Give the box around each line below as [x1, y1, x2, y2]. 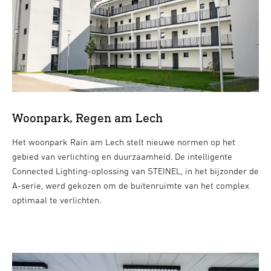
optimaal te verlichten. [11, 194, 101, 205]
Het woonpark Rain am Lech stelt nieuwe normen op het [11, 136, 235, 147]
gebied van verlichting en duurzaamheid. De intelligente [11, 151, 232, 162]
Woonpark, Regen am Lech [11, 109, 163, 125]
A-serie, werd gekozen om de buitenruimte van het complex [11, 180, 249, 191]
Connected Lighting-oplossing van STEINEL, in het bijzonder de [11, 165, 259, 176]
